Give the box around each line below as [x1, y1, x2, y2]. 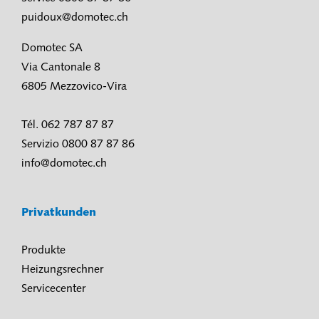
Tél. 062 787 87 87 [21, 120, 114, 131]
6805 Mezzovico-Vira [21, 81, 127, 93]
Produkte [21, 245, 66, 256]
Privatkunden [21, 207, 100, 219]
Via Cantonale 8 [21, 62, 100, 73]
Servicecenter [21, 283, 85, 295]
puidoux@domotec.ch [21, 12, 128, 23]
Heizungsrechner [21, 264, 103, 276]
